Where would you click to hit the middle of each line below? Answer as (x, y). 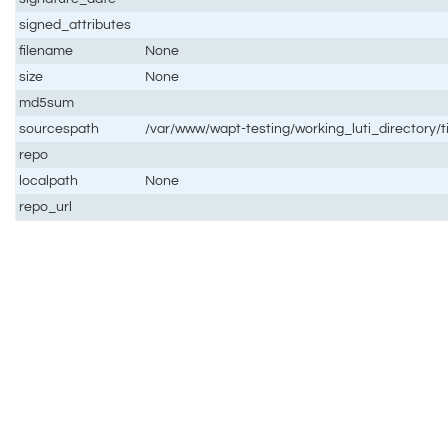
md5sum (47, 102)
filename (46, 50)
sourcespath (59, 128)
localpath (49, 180)
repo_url (46, 206)
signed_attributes (75, 24)
